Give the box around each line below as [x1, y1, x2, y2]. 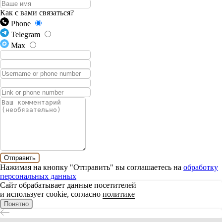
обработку [183, 163, 218, 172]
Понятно [4, 200, 29, 208]
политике [103, 190, 135, 199]
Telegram [11, 30, 42, 39]
